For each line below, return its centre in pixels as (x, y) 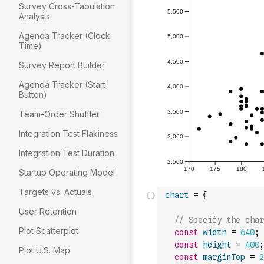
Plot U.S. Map (44, 250)
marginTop (224, 257)
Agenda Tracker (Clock (65, 36)
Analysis (34, 16)
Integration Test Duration (67, 153)
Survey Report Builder (62, 65)
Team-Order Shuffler (59, 114)
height (217, 245)
